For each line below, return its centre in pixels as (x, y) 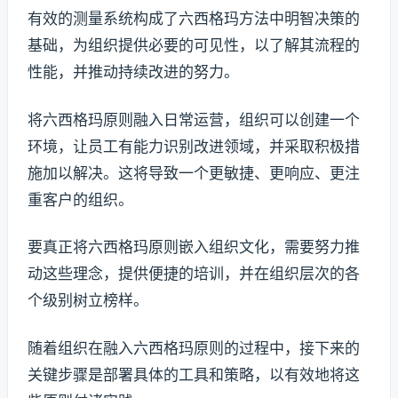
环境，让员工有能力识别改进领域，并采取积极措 (194, 146)
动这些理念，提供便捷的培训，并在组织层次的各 (194, 274)
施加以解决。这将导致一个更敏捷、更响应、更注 (194, 173)
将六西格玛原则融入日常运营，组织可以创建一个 (194, 119)
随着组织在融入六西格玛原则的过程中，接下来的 (194, 349)
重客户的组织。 (80, 199)
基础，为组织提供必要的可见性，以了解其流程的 (194, 45)
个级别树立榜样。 (88, 301)
